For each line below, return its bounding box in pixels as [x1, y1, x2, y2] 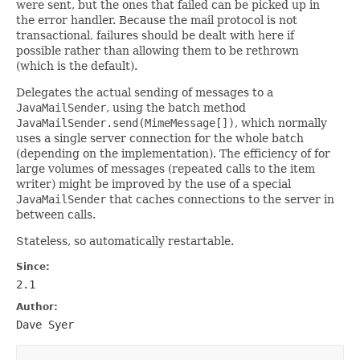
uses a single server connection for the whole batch [16, 131, 304, 145]
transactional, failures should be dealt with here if [16, 28, 294, 42]
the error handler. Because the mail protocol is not [16, 13, 297, 27]
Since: [16, 260, 50, 272]
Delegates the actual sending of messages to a [16, 85, 273, 99]
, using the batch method [106, 100, 246, 114]
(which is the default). [16, 59, 137, 72]
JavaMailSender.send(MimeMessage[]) [16, 116, 235, 129]
